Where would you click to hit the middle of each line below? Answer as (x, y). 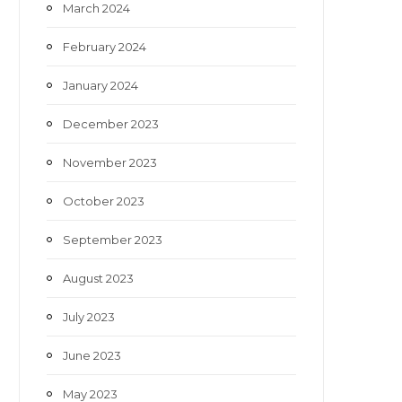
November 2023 (110, 162)
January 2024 (100, 85)
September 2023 (113, 240)
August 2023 (98, 278)
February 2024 (105, 47)
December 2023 (111, 124)
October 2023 (104, 201)
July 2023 (89, 317)
